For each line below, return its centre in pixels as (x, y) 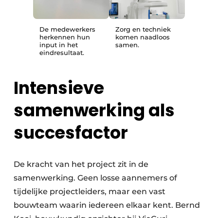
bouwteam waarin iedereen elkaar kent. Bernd (107, 205)
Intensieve (59, 88)
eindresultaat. (62, 52)
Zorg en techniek (143, 29)
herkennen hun (65, 37)
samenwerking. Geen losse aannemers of (95, 178)
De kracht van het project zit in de (81, 164)
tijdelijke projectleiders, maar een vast (90, 191)
